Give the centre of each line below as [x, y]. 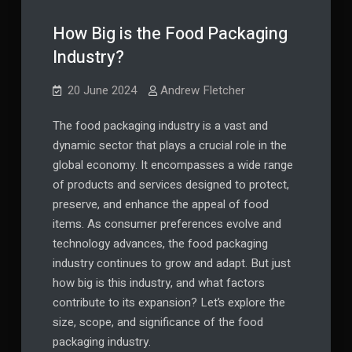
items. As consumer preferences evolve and [167, 224]
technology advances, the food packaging [160, 243]
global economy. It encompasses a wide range [172, 165]
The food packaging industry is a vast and [160, 125]
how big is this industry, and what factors [158, 282]
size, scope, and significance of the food [158, 322]
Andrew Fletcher [202, 90]
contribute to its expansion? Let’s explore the [169, 302]
